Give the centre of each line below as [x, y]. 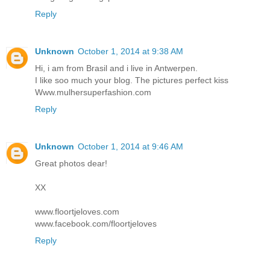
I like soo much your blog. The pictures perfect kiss [132, 80]
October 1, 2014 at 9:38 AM [130, 52]
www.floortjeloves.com [77, 212]
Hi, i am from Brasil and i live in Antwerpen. [116, 68]
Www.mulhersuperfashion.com [93, 93]
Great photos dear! [71, 164]
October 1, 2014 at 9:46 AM [130, 147]
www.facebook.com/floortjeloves [96, 224]
